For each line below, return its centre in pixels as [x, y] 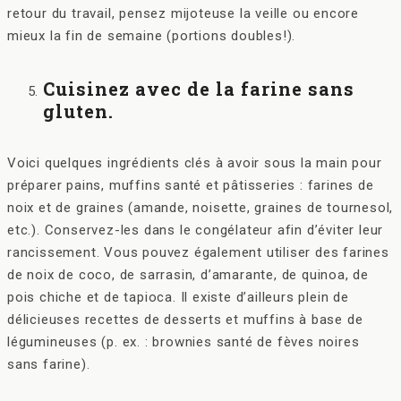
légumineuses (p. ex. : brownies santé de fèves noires [183, 342]
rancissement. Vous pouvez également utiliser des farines [198, 253]
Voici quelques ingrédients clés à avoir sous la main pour [195, 163]
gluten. [78, 111]
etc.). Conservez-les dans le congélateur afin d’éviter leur [196, 230]
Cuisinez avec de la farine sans [199, 88]
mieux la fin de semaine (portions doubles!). [152, 36]
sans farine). [49, 365]
